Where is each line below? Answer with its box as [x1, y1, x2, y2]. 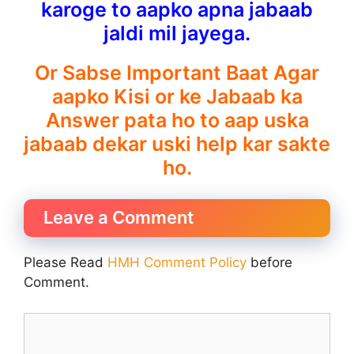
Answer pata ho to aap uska [45, 107, 309, 132]
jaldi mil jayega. [104, 21, 250, 45]
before [247, 254, 292, 271]
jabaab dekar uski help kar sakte [24, 131, 330, 156]
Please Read [24, 254, 107, 271]
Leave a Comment [43, 207, 194, 228]
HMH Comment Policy [107, 254, 247, 271]
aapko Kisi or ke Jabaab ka [51, 84, 303, 108]
